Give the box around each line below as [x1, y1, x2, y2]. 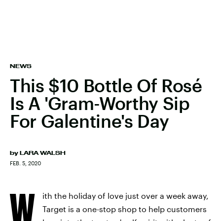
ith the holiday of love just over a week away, [42, 191, 209, 200]
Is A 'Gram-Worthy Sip [10, 93, 190, 113]
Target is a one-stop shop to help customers [42, 204, 207, 214]
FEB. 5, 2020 [10, 160, 41, 166]
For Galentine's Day [10, 110, 169, 131]
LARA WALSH [20, 150, 66, 156]
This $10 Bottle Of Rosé [10, 75, 202, 96]
